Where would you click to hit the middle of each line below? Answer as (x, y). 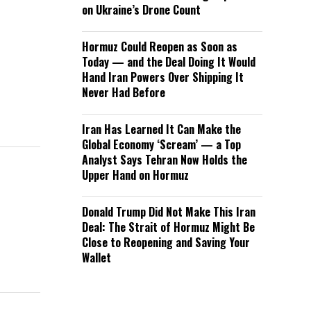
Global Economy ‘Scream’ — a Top (161, 144)
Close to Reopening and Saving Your (166, 242)
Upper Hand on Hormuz (135, 175)
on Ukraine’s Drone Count (141, 10)
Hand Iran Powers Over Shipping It (163, 77)
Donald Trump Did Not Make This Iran (169, 212)
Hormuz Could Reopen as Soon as (160, 47)
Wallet (96, 258)
